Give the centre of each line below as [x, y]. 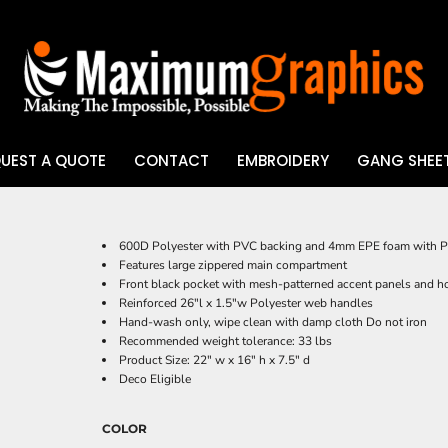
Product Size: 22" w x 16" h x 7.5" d [214, 360]
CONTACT [171, 161]
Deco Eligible [155, 379]
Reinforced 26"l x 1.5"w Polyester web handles [246, 303]
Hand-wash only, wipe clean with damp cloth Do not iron [273, 322]
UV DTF [46, 212]
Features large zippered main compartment [233, 265]
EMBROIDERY [282, 161]
